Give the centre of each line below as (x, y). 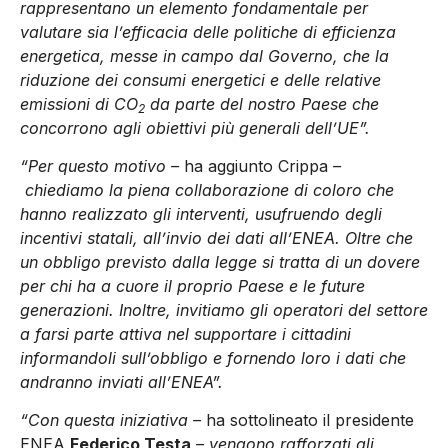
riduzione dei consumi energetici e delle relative (200, 79)
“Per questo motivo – (102, 166)
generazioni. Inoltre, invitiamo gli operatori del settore (224, 310)
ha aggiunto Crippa (258, 166)
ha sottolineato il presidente (310, 420)
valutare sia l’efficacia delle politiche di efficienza (208, 31)
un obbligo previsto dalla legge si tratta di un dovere (220, 262)
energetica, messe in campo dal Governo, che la (204, 55)
